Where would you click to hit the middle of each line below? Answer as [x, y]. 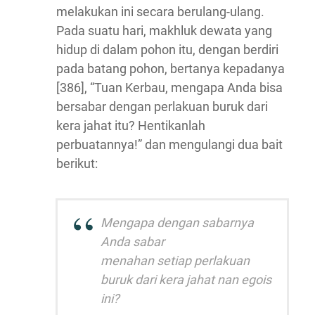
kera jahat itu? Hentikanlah [131, 126]
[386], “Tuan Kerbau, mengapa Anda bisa [169, 88]
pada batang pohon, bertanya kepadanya [171, 69]
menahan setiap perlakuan [175, 261]
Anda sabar [133, 242]
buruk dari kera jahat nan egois [186, 280]
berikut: [77, 164]
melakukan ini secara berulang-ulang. [160, 12]
